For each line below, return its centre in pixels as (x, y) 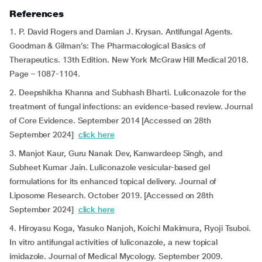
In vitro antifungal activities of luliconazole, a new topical (114, 242)
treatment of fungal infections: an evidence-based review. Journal (131, 106)
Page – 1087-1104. (45, 74)
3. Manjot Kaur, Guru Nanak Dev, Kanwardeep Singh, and (116, 153)
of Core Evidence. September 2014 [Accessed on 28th (111, 120)
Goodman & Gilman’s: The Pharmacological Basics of (108, 46)
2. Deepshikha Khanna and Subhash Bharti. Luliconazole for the (128, 92)
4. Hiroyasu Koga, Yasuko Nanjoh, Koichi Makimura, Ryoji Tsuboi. (130, 228)
